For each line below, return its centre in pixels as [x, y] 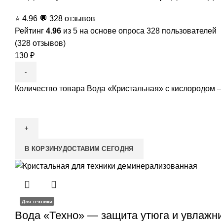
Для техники [37, 202]
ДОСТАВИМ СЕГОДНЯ [98, 149]
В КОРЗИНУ [44, 149]
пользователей [188, 31]
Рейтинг [30, 31]
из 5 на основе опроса [104, 31]
